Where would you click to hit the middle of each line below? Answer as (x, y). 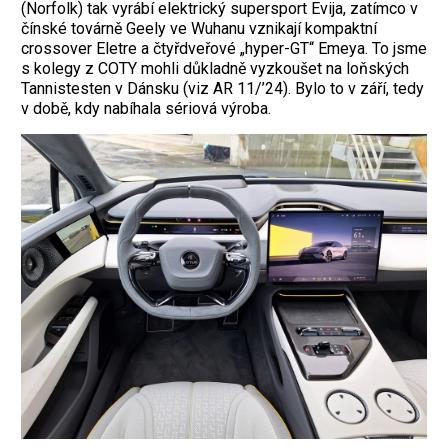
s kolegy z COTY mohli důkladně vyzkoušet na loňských (215, 69)
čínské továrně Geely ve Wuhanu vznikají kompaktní (199, 29)
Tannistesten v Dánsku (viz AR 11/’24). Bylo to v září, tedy (222, 89)
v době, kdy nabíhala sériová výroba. (146, 109)
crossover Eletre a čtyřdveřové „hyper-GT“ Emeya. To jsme (224, 49)
